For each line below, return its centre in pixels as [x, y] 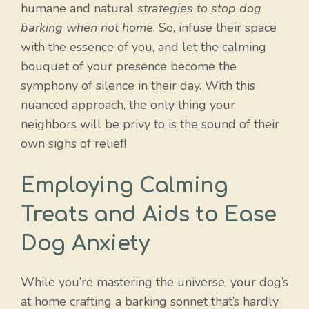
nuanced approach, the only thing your [128, 105]
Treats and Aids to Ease [149, 215]
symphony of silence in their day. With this [138, 86]
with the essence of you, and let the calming [143, 47]
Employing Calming [124, 186]
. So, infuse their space [215, 28]
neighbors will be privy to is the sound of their [150, 124]
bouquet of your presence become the [129, 67]
